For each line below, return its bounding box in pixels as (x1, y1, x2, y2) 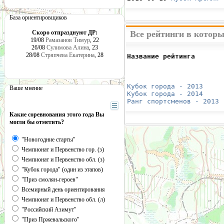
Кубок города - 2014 (127, 90, 203, 97)
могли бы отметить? (9, 118, 64, 125)
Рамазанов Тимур (45, 36, 90, 43)
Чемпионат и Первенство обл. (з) (20, 156, 104, 163)
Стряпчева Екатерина (40, 51, 94, 58)
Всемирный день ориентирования (20, 186, 105, 193)
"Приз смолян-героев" (20, 176, 78, 183)
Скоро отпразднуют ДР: (31, 29, 97, 36)
